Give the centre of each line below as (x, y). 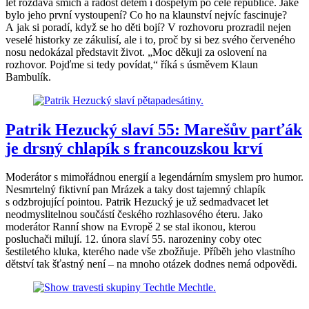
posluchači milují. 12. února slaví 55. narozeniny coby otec (133, 239)
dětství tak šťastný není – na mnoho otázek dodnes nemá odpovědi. (151, 264)
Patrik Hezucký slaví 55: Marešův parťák (154, 129)
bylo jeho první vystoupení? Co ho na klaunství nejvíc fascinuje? (146, 14)
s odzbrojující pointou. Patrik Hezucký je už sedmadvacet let (137, 202)
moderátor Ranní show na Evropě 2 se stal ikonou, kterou (131, 227)
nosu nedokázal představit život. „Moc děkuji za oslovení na (136, 52)
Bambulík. (28, 77)
